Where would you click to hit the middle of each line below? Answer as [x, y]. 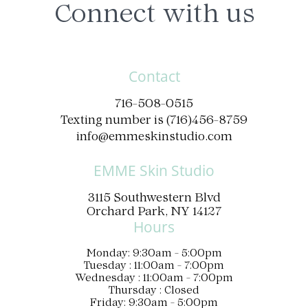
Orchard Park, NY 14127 [154, 213]
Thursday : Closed [154, 291]
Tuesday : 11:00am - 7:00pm [154, 267]
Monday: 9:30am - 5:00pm [154, 254]
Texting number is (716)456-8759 [154, 121]
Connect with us [154, 16]
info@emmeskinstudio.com [154, 138]
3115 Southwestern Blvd [154, 199]
